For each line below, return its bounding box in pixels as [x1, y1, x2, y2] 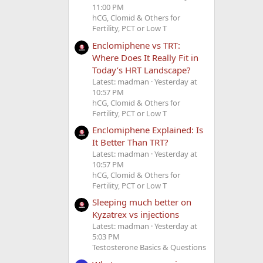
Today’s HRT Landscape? [92, 63, 191, 76]
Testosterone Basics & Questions [92, 242, 206, 253]
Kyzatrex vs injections [92, 208, 179, 221]
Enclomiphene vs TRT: [92, 39, 180, 51]
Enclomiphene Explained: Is [92, 124, 203, 136]
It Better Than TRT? [92, 136, 168, 149]
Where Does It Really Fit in [92, 51, 198, 63]
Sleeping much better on [92, 196, 191, 208]
